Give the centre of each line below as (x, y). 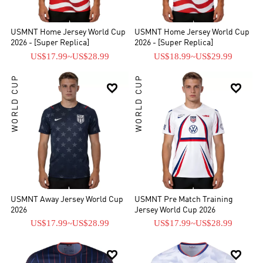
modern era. (33, 19)
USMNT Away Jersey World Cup (67, 200)
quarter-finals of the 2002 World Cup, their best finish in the (118, 7)
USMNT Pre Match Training (184, 200)
